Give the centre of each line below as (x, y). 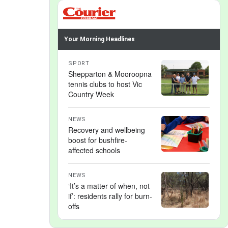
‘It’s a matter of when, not (109, 186)
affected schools (94, 150)
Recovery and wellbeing (107, 130)
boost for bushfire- (98, 140)
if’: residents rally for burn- (110, 196)
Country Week (91, 94)
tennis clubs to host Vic (105, 84)
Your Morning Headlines (99, 39)
